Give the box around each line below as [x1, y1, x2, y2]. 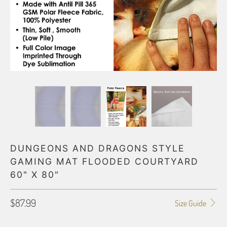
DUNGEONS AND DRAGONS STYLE [10, 143, 185, 154]
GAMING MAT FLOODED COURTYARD [10, 156, 199, 167]
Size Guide [174, 198, 208, 208]
